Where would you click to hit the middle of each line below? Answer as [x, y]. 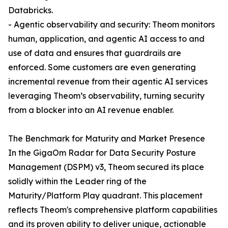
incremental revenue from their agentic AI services [108, 82]
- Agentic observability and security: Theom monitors [111, 25]
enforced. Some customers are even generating [102, 67]
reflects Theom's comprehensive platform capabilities [113, 210]
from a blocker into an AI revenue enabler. [91, 110]
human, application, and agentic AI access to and [106, 39]
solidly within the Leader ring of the [77, 181]
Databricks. [31, 10]
